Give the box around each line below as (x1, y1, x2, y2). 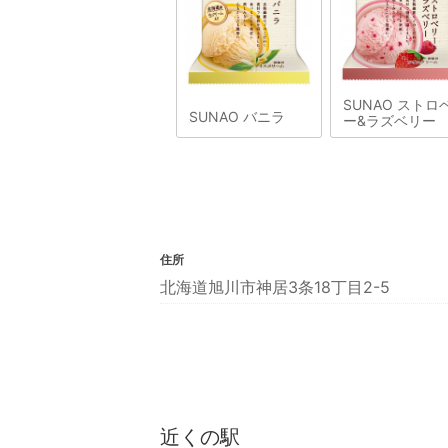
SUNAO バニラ (189, 108, 285, 126)
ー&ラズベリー (343, 112, 436, 130)
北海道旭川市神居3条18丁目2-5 (160, 277, 390, 298)
